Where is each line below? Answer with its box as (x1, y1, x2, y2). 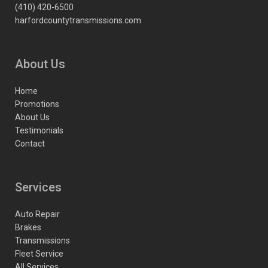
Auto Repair (15, 209, 60, 219)
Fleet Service (15, 249, 63, 258)
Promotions (15, 99, 59, 109)
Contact (15, 139, 45, 148)
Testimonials (15, 126, 63, 135)
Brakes (15, 223, 41, 232)
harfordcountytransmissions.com (15, 16, 141, 25)
